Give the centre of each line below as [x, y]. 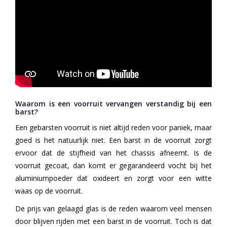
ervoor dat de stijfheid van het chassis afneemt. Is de [113, 153]
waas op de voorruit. [49, 191]
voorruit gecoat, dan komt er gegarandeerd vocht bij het [113, 165]
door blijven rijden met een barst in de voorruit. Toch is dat [113, 221]
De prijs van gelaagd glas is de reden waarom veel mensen [113, 208]
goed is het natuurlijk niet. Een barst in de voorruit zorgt [113, 140]
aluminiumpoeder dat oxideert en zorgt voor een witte [113, 178]
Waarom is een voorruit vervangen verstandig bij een [113, 103]
